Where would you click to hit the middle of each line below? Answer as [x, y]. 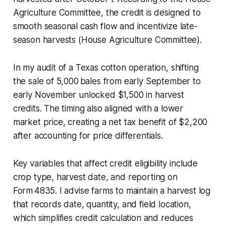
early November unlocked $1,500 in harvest [98, 95]
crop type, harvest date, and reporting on [95, 177]
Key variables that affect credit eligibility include [105, 163]
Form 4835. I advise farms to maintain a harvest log [112, 190]
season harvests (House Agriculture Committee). [107, 40]
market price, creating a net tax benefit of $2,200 [110, 122]
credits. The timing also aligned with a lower [98, 108]
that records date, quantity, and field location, [102, 204]
